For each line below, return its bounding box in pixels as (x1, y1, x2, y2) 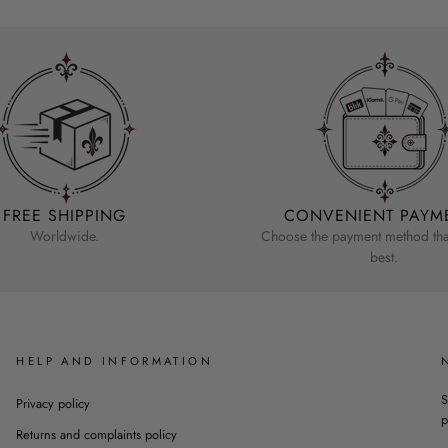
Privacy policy (16, 394, 91, 414)
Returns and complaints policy (16, 425, 178, 445)
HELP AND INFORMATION (16, 353, 213, 370)
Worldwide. (29, 226, 99, 247)
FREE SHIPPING (2, 204, 126, 228)
